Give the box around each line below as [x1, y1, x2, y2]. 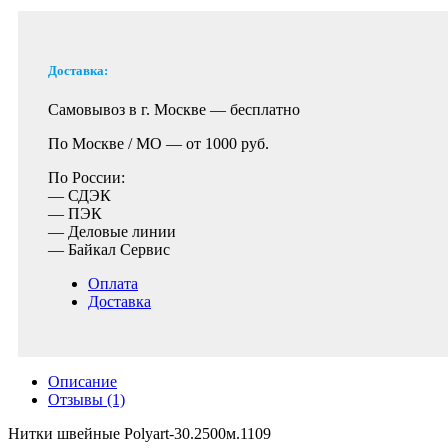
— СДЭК [48, 187, 111, 204]
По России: [48, 169, 125, 186]
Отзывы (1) [48, 391, 125, 408]
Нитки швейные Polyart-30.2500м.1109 [8, 425, 271, 442]
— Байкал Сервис [48, 241, 170, 258]
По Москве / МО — [48, 135, 186, 152]
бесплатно [230, 101, 300, 118]
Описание [48, 373, 117, 390]
